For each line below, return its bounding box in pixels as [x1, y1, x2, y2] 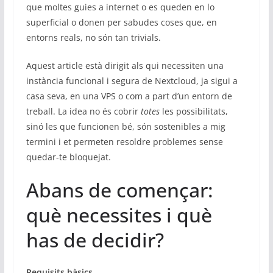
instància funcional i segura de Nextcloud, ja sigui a [26, 74, 238, 87]
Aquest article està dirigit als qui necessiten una [26, 59, 224, 71]
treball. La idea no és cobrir [26, 105, 141, 117]
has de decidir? [26, 226, 164, 253]
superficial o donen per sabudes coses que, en [26, 16, 217, 28]
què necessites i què [26, 201, 212, 228]
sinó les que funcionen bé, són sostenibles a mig [26, 120, 225, 132]
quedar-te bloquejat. [26, 151, 111, 163]
